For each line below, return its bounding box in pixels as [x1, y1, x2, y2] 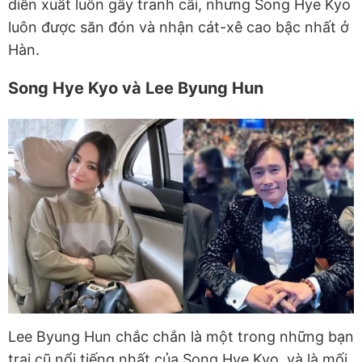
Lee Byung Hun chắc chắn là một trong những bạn [8, 327, 354, 345]
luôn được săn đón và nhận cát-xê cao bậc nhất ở [8, 18, 349, 36]
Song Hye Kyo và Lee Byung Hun [8, 78, 263, 98]
